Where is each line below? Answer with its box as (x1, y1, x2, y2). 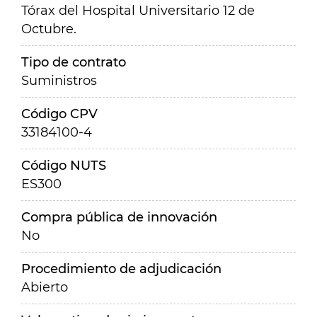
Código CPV (21, 106, 98, 122)
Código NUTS (21, 158, 106, 173)
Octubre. (21, 21, 76, 37)
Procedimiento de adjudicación (21, 261, 221, 277)
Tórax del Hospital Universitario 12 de (21, 3, 255, 18)
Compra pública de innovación (21, 209, 217, 225)
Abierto (21, 279, 68, 295)
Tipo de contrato (21, 54, 126, 70)
